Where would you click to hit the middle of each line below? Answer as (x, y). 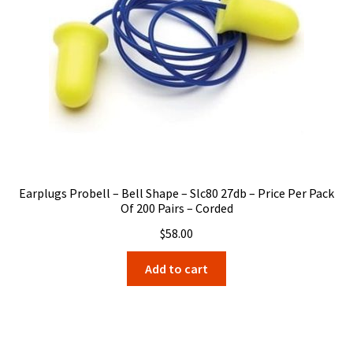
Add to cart (176, 268)
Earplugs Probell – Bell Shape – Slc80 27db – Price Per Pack (176, 193)
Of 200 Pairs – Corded (176, 208)
